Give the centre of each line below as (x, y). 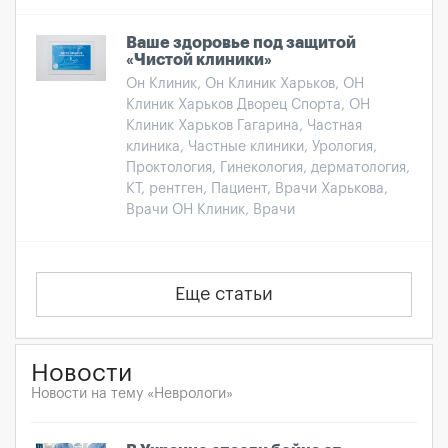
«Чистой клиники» (199, 59)
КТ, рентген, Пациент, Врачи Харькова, (257, 188)
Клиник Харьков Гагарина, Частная (244, 125)
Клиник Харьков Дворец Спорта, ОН (248, 104)
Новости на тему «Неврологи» (132, 393)
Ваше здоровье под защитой (241, 42)
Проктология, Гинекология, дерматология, (268, 167)
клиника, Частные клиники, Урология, (251, 146)
